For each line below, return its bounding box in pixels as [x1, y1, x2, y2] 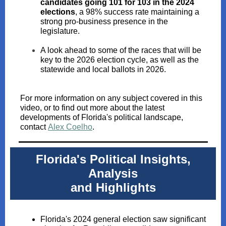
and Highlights [70, 181, 156, 194]
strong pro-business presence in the [40, 17, 168, 26]
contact [20, 123, 48, 131]
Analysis [88, 166, 138, 180]
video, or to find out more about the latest [20, 103, 164, 112]
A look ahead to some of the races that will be [40, 46, 201, 54]
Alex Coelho [48, 123, 92, 131]
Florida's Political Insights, [35, 152, 191, 166]
